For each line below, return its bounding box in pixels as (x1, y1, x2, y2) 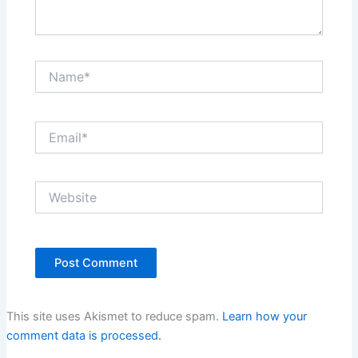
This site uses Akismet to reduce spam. (6, 309, 222, 324)
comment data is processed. (6, 328, 161, 344)
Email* (34, 121, 68, 135)
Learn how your (221, 309, 307, 324)
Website (34, 181, 78, 196)
